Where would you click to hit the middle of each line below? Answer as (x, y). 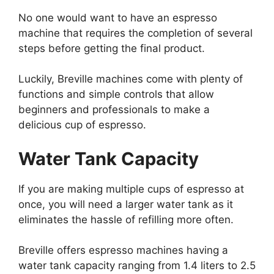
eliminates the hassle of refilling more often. (126, 219)
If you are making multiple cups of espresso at (131, 189)
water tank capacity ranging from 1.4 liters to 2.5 (137, 266)
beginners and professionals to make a (114, 110)
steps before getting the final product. (112, 48)
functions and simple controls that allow (116, 94)
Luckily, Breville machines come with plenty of (131, 79)
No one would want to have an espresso (118, 17)
